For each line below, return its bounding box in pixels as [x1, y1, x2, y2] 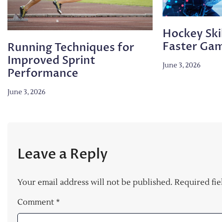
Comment [17, 197, 56, 207]
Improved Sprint [7, 53, 95, 68]
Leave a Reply [17, 144, 108, 164]
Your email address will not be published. [17, 177, 172, 187]
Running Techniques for [7, 40, 134, 55]
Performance [7, 65, 78, 81]
